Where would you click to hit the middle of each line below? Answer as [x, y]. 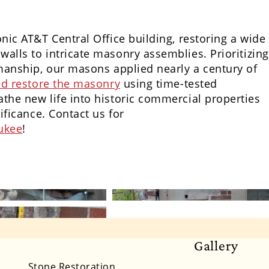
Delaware [211, 252]
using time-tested [169, 83]
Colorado [73, 252]
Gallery [216, 245]
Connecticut [142, 252]
